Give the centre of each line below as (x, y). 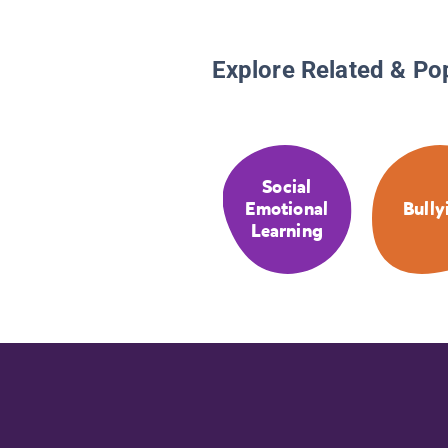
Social (287, 187)
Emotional (287, 209)
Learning (286, 231)
